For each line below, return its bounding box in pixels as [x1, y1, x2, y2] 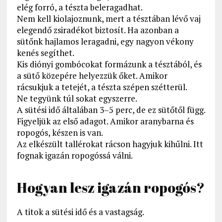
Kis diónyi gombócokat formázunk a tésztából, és [16, 58, 202, 70]
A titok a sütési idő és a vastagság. [16, 206, 144, 218]
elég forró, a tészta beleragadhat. [16, 1, 143, 13]
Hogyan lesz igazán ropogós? [16, 178, 205, 197]
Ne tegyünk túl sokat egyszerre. [16, 93, 137, 105]
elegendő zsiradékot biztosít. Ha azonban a [16, 24, 179, 36]
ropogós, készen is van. [16, 127, 103, 139]
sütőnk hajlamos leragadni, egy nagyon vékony [16, 36, 194, 48]
